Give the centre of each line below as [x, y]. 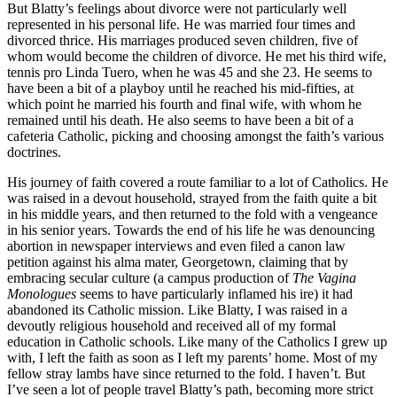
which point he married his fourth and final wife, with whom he [184, 104]
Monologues [42, 293]
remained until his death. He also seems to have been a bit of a [180, 120]
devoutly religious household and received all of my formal [171, 325]
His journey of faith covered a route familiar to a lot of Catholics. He [198, 182]
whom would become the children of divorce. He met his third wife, [197, 56]
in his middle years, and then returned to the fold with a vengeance [192, 214]
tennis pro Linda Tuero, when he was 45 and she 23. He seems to [190, 72]
